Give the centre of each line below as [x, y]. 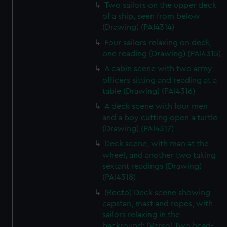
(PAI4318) [119, 177]
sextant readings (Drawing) [152, 166]
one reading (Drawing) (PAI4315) [162, 54]
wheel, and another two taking [159, 155]
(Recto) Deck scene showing [158, 193]
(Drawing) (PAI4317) [138, 129]
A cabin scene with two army [159, 69]
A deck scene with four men [156, 106]
